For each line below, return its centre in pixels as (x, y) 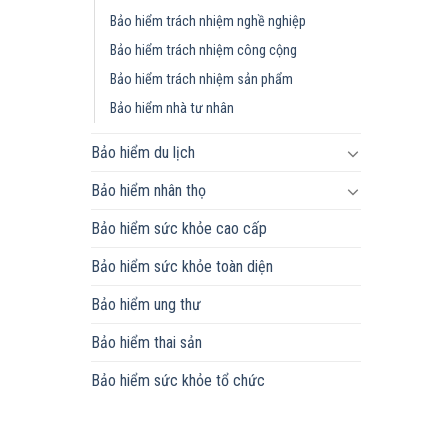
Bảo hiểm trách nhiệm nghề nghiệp (208, 21)
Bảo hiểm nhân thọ (148, 190)
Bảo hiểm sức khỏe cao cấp (179, 228)
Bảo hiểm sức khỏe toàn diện (182, 266)
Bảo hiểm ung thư (146, 304)
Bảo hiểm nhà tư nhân (172, 108)
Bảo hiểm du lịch (143, 152)
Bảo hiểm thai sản (146, 342)
